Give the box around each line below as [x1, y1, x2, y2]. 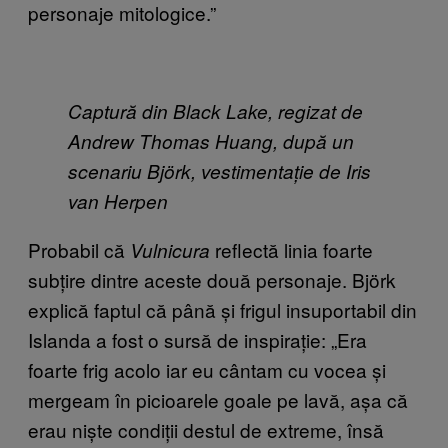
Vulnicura [125, 236, 210, 263]
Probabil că [28, 235, 125, 263]
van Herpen [68, 187, 168, 214]
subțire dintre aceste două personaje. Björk [28, 265, 396, 293]
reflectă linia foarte [210, 235, 373, 263]
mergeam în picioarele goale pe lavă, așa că [28, 385, 408, 413]
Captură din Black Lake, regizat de [68, 97, 363, 124]
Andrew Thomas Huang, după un [68, 127, 354, 154]
